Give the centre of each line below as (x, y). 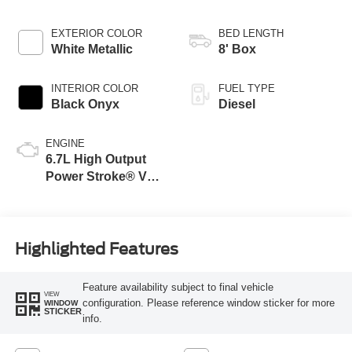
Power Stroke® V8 (99, 177)
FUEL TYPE (247, 89)
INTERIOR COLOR (94, 89)
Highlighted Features (96, 249)
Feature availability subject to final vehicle (178, 287)
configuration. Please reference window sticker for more (208, 302)
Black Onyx (85, 104)
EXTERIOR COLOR (96, 34)
